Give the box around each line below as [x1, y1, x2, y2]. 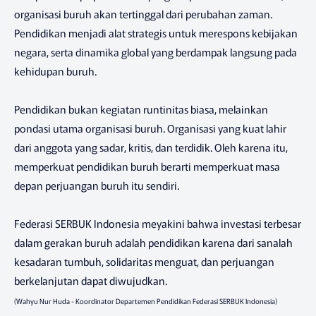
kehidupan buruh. [14, 63, 97, 79]
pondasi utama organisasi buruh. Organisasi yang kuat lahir [14, 121, 286, 136]
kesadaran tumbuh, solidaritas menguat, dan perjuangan [14, 254, 274, 269]
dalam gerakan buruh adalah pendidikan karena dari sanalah [14, 235, 293, 250]
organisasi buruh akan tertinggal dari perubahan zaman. [14, 6, 272, 22]
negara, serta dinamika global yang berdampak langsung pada [14, 44, 297, 60]
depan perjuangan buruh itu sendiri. [14, 178, 179, 193]
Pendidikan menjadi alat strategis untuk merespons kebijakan [14, 25, 298, 41]
